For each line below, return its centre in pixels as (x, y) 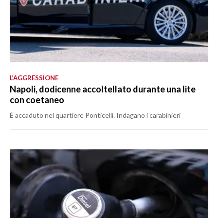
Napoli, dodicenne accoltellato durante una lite (103, 89)
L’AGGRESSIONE (34, 78)
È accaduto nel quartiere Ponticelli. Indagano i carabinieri (95, 115)
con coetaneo (37, 100)
